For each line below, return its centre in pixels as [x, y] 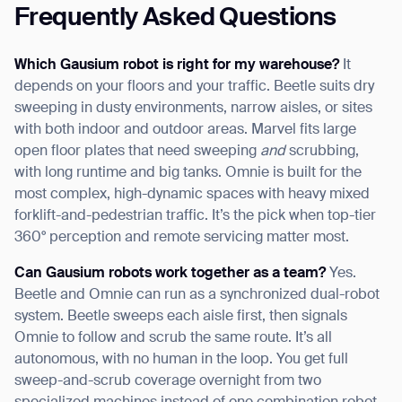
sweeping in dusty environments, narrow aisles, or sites [193, 108]
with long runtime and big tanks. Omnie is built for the [188, 173]
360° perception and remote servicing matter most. [182, 237]
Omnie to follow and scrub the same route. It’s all [173, 338]
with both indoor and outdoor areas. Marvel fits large [185, 130]
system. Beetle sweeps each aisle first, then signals [181, 316]
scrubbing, [322, 151]
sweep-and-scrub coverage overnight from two [168, 381]
